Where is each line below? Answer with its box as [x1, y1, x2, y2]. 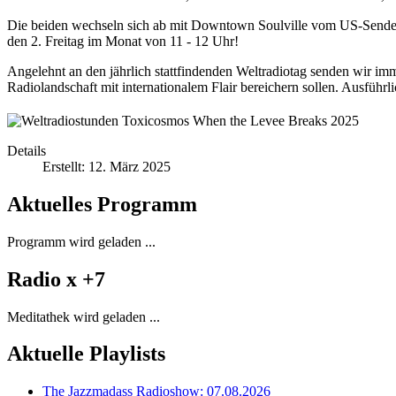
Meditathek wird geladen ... [7, 308, 160, 324]
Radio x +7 [7, 267, 105, 291]
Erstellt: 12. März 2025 [42, 158, 171, 174]
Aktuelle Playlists [7, 342, 165, 366]
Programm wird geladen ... [7, 233, 156, 249]
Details [7, 142, 46, 158]
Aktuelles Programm [7, 192, 197, 216]
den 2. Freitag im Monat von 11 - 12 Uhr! [7, 33, 239, 49]
